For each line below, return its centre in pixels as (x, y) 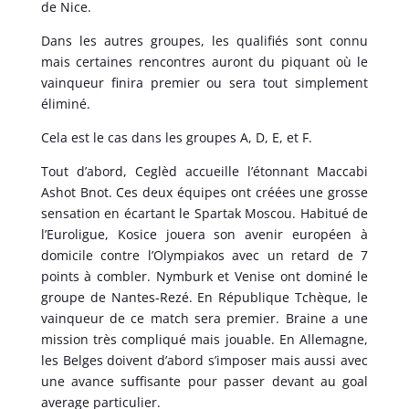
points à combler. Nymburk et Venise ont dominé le (204, 276)
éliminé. (65, 103)
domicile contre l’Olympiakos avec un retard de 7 (204, 255)
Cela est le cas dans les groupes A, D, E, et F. (176, 137)
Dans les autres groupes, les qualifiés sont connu (204, 40)
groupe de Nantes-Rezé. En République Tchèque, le (204, 297)
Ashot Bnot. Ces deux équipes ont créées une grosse (204, 192)
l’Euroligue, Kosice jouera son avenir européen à (204, 234)
